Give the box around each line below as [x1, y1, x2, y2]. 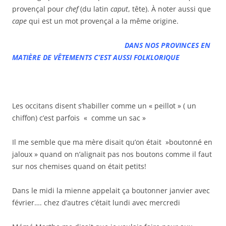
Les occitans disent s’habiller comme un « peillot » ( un [12, 101, 196, 111]
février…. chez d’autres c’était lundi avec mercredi [12, 198, 180, 208]
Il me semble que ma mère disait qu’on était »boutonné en [12, 137, 212, 147]
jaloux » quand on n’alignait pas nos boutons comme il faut [12, 149, 212, 159]
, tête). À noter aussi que [128, 4, 211, 14]
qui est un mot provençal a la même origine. [27, 16, 179, 26]
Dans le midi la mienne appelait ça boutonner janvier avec [12, 186, 210, 196]
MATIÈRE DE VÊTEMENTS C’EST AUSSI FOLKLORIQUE [12, 52, 180, 63]
